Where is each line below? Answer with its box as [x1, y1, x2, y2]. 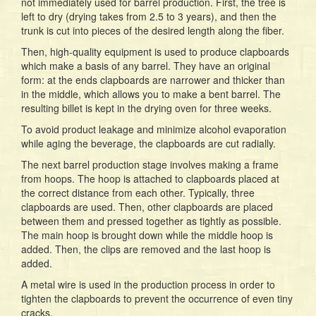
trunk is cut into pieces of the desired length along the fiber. [21, 23, 284, 38]
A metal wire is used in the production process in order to [21, 277, 275, 292]
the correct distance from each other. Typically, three [21, 186, 255, 200]
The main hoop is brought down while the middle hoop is [21, 228, 273, 243]
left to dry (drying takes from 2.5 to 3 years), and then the [21, 9, 276, 24]
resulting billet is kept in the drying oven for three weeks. [21, 101, 272, 116]
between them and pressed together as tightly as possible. [21, 214, 281, 229]
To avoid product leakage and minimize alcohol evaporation [21, 122, 286, 137]
